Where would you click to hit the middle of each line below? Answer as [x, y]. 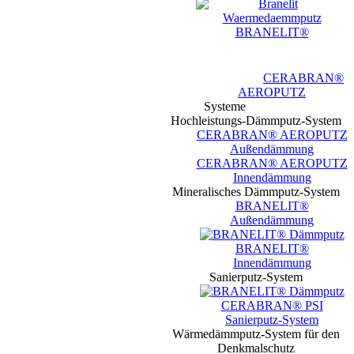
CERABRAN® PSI [272, 305]
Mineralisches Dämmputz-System [256, 191]
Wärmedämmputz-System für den [256, 333]
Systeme [224, 106]
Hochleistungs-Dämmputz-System [256, 120]
